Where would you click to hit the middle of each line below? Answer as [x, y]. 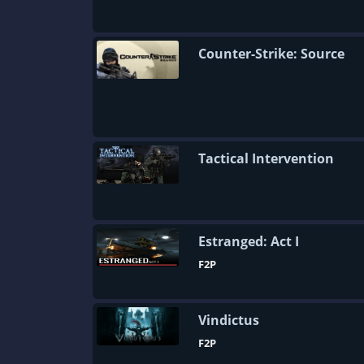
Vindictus [229, 320]
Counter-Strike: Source [271, 54]
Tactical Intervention [266, 158]
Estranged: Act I [249, 241]
